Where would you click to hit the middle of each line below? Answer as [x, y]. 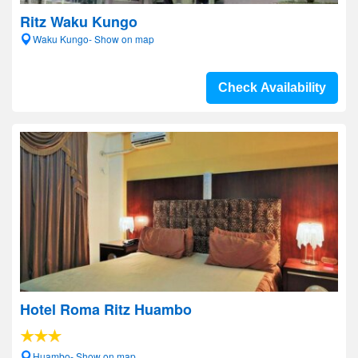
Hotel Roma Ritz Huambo [106, 309]
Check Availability [272, 88]
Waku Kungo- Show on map [93, 39]
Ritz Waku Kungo [79, 22]
